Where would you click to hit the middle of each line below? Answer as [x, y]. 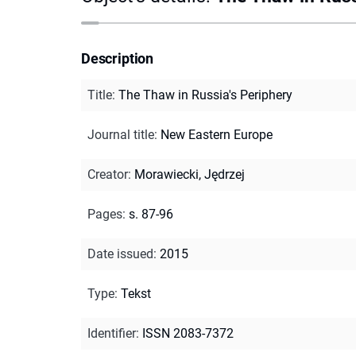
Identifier [112, 333]
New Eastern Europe [217, 134]
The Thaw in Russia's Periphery [205, 95]
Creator [108, 174]
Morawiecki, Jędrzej [190, 174]
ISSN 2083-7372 [188, 333]
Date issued [120, 253]
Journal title [121, 134]
